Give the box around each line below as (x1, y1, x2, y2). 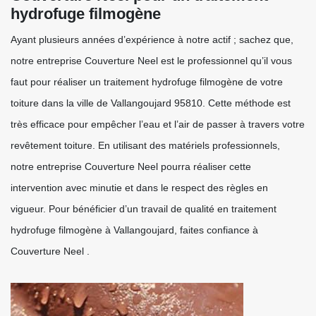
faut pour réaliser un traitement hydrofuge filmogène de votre (11, 76, 283, 87)
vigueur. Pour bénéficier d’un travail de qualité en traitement (11, 203, 276, 214)
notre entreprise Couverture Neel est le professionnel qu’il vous (11, 55, 292, 66)
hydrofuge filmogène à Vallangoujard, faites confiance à (11, 224, 258, 236)
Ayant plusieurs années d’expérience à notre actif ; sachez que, (11, 34, 293, 45)
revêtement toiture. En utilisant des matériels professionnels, (11, 140, 280, 151)
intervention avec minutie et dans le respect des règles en (11, 182, 268, 193)
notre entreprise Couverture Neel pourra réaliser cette (11, 161, 251, 172)
